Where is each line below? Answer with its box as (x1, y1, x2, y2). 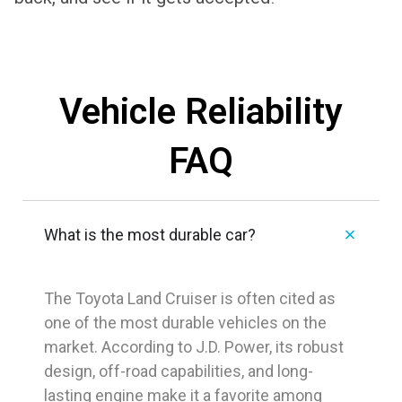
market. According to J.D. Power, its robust (44, 337, 344, 357)
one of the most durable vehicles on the (44, 313, 327, 333)
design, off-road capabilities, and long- (44, 362, 313, 381)
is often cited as (217, 289, 336, 309)
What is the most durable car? (44, 225, 256, 245)
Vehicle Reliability (59, 91, 343, 134)
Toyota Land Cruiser (75, 289, 217, 309)
